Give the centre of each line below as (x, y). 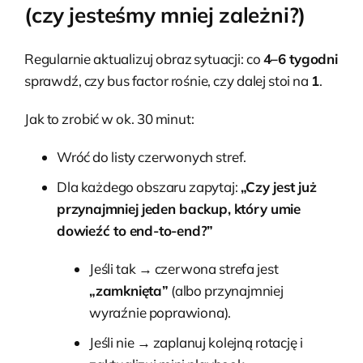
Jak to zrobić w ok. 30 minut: (109, 118)
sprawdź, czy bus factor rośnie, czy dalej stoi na (168, 80)
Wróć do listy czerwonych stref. (152, 156)
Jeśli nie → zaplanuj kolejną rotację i (196, 343)
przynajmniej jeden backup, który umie (179, 208)
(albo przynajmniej (226, 290)
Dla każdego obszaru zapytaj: (149, 186)
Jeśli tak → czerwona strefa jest (184, 268)
